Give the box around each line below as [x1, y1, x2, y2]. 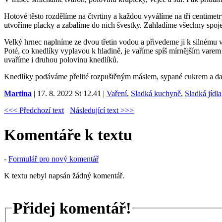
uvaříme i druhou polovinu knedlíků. [4, 55, 118, 64]
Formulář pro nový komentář [8, 155, 99, 164]
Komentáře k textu [4, 125, 132, 144]
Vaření [107, 89, 127, 98]
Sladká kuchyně [131, 89, 181, 98]
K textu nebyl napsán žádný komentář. [4, 171, 124, 180]
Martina [4, 89, 32, 98]
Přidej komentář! [13, 199, 131, 217]
